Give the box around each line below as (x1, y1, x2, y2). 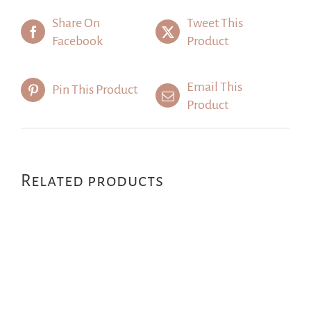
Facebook (52, 33, 103, 48)
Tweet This (187, 15, 243, 30)
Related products (21, 171, 164, 190)
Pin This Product (52, 83, 137, 97)
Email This (187, 79, 242, 94)
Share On (52, 15, 100, 30)
